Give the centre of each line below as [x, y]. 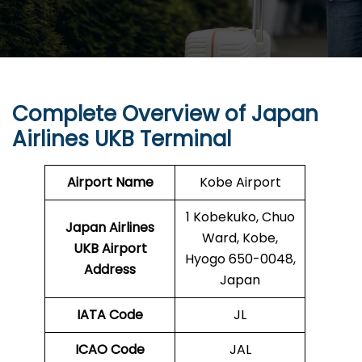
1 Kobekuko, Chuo [240, 217]
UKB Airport [110, 249]
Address [110, 270]
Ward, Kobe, [240, 238]
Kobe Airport [240, 183]
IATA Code [110, 315]
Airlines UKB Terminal [122, 139]
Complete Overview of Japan [165, 114]
